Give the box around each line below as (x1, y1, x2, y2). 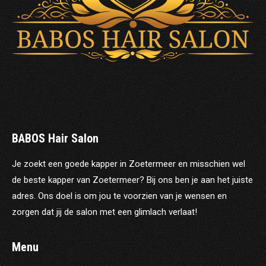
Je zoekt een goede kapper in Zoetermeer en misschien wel (12, 158, 245, 169)
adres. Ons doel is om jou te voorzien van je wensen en (12, 190, 227, 201)
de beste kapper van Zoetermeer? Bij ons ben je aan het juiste (12, 174, 253, 185)
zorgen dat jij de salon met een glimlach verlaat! (12, 206, 197, 217)
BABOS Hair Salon (12, 131, 99, 145)
